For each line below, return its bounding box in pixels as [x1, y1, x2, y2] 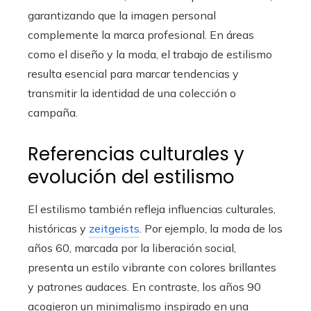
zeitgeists [89, 221, 140, 235]
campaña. [28, 106, 78, 119]
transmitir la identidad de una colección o [28, 86, 236, 100]
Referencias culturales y [28, 142, 244, 167]
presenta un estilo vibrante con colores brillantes [28, 260, 276, 274]
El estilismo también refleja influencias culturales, [28, 202, 276, 216]
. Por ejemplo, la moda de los [140, 221, 283, 235]
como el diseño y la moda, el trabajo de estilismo [28, 47, 272, 61]
